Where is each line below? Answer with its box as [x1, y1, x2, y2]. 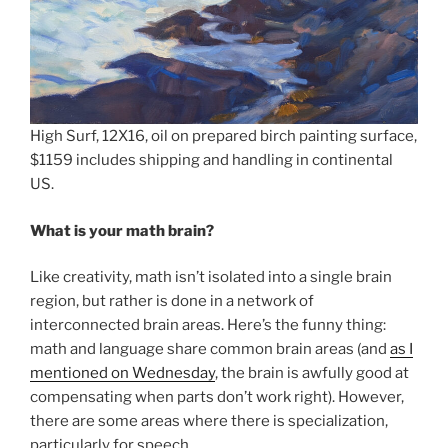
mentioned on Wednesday [30, 364, 215, 383]
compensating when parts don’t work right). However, [30, 388, 404, 407]
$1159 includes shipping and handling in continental [30, 151, 393, 170]
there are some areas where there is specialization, [30, 412, 388, 431]
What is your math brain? [30, 221, 214, 240]
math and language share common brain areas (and [30, 340, 390, 359]
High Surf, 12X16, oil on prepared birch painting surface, [30, 127, 417, 146]
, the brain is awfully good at [215, 364, 409, 383]
